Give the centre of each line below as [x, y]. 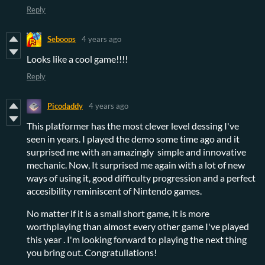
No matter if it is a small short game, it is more [118, 213]
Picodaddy [65, 106]
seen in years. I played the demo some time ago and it [133, 138]
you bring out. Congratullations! [92, 252]
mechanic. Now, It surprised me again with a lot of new [136, 164]
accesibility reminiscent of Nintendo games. [114, 190]
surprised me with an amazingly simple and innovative [136, 151]
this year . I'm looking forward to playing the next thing [137, 239]
